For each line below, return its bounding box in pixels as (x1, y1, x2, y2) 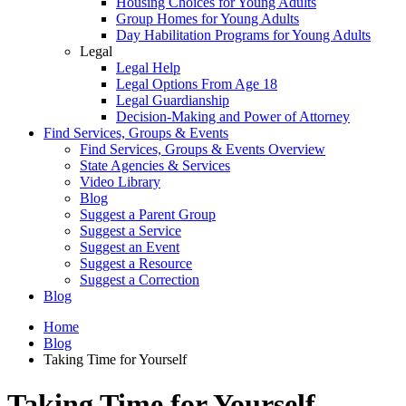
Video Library (80, 174, 160, 190)
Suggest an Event (80, 239, 179, 256)
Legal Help (116, 60, 180, 76)
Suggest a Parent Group (80, 207, 216, 223)
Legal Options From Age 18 (116, 76, 277, 92)
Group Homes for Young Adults (116, 11, 299, 27)
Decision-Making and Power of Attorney (116, 109, 350, 125)
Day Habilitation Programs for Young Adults (116, 27, 371, 43)
